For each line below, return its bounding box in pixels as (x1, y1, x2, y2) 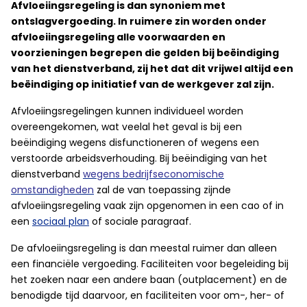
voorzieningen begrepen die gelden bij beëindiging (11, 46, 279, 60)
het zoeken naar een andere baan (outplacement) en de (11, 273, 287, 286)
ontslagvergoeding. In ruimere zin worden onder (11, 14, 267, 28)
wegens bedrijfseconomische (83, 167, 224, 181)
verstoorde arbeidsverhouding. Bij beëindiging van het (11, 151, 267, 165)
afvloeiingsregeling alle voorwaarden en (11, 30, 225, 44)
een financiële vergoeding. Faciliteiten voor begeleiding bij (11, 257, 288, 271)
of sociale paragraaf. (89, 214, 191, 228)
